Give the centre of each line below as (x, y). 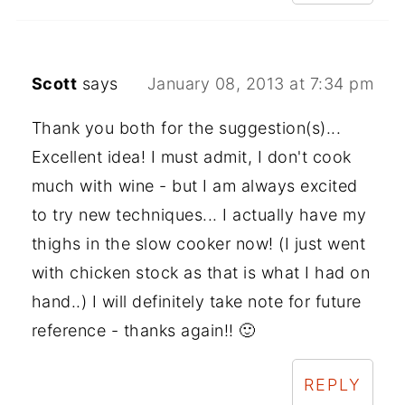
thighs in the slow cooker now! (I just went (198, 244)
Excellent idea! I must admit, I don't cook (191, 157)
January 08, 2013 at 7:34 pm (260, 84)
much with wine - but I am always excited (194, 186)
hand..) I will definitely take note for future (196, 302)
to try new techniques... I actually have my (199, 215)
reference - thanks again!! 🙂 (143, 331)
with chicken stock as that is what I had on (201, 273)
